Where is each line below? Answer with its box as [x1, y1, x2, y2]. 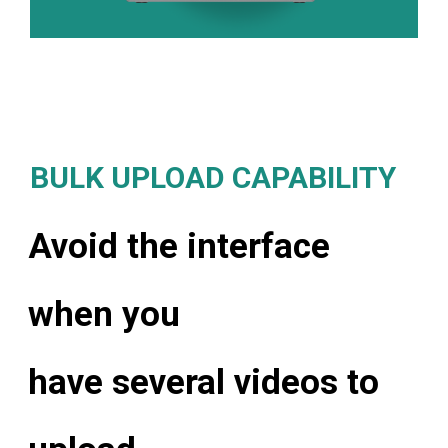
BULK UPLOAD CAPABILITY [30, 159, 396, 195]
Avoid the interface [28, 225, 330, 267]
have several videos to [28, 361, 379, 403]
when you [28, 293, 180, 335]
